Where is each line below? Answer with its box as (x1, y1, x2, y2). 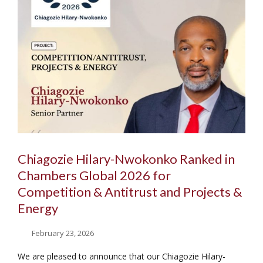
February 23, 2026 (32, 228, 95, 239)
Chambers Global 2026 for (18, 167, 171, 184)
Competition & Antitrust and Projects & (18, 184, 242, 200)
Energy (18, 200, 58, 217)
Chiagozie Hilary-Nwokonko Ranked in (18, 151, 235, 167)
